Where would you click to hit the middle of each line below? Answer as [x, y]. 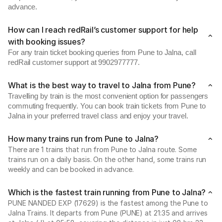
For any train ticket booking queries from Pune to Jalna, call [102, 53]
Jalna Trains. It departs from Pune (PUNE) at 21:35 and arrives [108, 213]
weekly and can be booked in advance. [71, 169]
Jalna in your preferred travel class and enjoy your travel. [98, 116]
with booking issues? [47, 42]
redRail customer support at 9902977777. [74, 62]
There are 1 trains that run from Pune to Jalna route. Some [102, 149]
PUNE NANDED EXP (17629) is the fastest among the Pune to [108, 203]
